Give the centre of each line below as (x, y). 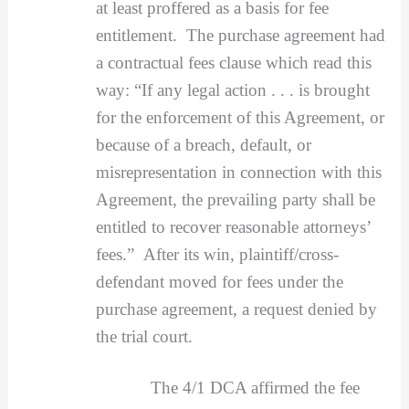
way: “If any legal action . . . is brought (232, 90)
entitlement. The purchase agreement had (240, 36)
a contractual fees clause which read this (233, 63)
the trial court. (144, 337)
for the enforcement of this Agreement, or (240, 118)
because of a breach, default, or (203, 145)
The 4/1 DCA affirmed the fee (227, 387)
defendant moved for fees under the (219, 282)
